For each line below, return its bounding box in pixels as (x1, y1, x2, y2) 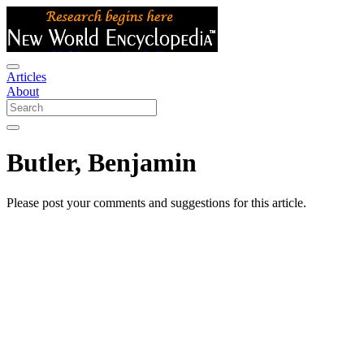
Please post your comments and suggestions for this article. (6, 195, 306, 210)
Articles (6, 70, 46, 84)
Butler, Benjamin (6, 148, 197, 178)
